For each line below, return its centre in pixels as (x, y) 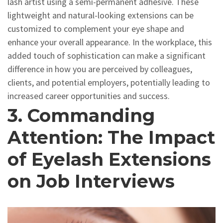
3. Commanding (81, 115)
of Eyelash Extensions (109, 159)
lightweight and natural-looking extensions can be (101, 15)
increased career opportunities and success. (90, 96)
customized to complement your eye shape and (96, 29)
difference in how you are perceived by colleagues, (100, 69)
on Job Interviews (91, 181)
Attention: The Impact (111, 137)
